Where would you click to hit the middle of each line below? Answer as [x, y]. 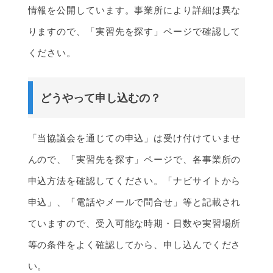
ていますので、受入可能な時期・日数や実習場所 [134, 223]
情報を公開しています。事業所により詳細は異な [134, 10]
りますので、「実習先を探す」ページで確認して [134, 32]
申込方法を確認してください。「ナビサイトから [134, 180]
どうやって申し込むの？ [100, 97]
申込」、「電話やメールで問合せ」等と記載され [134, 202]
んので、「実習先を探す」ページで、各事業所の [134, 159]
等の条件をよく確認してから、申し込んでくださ [134, 244]
